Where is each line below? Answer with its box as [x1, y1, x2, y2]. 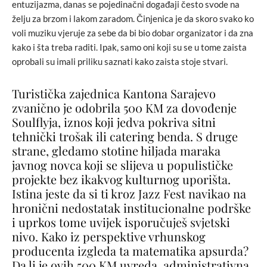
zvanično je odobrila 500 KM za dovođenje [12, 99, 237, 116]
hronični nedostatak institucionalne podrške [12, 199, 251, 216]
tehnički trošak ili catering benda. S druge [12, 128, 238, 144]
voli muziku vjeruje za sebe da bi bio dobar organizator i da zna [12, 27, 253, 38]
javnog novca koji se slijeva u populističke [12, 156, 233, 173]
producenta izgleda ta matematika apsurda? [12, 242, 249, 259]
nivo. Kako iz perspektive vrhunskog [12, 228, 206, 244]
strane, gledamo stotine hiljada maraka [12, 142, 221, 159]
